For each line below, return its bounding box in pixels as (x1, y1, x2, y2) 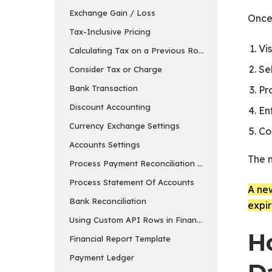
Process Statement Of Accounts (69, 177, 194, 187)
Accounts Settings (69, 139, 140, 149)
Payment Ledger (69, 252, 134, 262)
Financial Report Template (69, 233, 171, 243)
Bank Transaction (69, 83, 138, 93)
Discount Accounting (69, 101, 151, 112)
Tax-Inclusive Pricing (69, 26, 151, 36)
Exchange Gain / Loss (69, 7, 155, 18)
